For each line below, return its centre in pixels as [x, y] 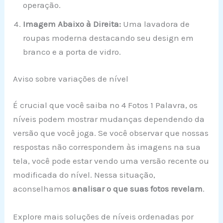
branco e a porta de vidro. [72, 52]
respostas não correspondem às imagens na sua [107, 147]
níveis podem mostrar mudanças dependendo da [109, 119]
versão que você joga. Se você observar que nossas [111, 133]
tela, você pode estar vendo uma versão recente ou [111, 161]
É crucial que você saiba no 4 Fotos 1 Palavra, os [106, 105]
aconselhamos [43, 189]
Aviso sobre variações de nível [71, 78]
